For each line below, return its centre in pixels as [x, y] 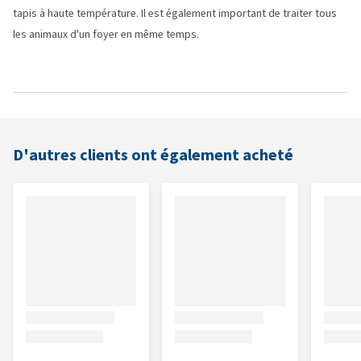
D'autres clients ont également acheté [153, 155]
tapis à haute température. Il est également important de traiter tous [175, 13]
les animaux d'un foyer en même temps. [106, 34]
